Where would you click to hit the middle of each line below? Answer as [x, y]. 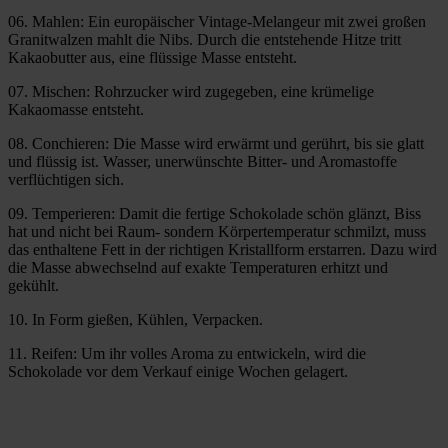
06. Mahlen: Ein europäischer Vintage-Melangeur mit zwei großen [217, 22]
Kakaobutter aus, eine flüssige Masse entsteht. [152, 58]
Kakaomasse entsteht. [76, 110]
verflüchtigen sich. [66, 180]
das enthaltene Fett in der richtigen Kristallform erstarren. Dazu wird [222, 250]
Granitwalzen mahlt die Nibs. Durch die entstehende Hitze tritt [204, 40]
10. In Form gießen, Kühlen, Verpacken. [135, 320]
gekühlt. [33, 286]
